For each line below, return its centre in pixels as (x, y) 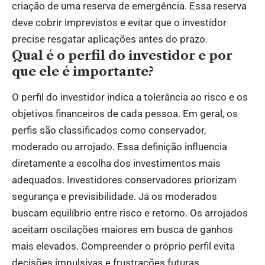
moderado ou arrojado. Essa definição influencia (119, 146)
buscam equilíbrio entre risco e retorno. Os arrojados (130, 213)
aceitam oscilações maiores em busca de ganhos (122, 229)
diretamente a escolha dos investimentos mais (116, 163)
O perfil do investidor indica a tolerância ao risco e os (130, 97)
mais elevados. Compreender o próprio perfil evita (123, 246)
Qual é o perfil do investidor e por (122, 56)
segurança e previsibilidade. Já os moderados (114, 196)
